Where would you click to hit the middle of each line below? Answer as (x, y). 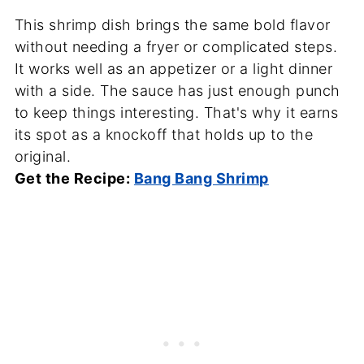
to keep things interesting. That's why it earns (176, 112)
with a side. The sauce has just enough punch (177, 90)
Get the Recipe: (74, 178)
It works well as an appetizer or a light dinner (173, 68)
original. (43, 156)
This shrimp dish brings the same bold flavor (172, 24)
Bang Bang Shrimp (201, 178)
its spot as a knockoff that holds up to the (164, 134)
